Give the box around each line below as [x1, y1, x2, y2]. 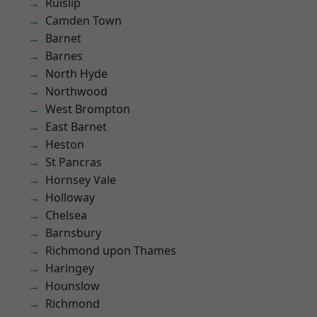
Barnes [45, 48, 83, 64]
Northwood [45, 83, 108, 99]
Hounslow [45, 278, 100, 294]
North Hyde [45, 66, 108, 81]
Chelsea [45, 207, 87, 223]
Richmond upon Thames [45, 243, 176, 258]
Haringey [45, 260, 94, 276]
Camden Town [45, 13, 122, 28]
